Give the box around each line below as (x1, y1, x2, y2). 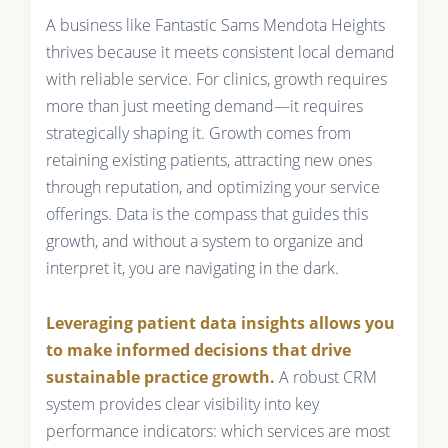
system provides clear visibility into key (45, 392, 319, 415)
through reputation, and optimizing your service (45, 175, 380, 198)
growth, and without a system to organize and (45, 229, 364, 252)
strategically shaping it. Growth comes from (45, 121, 351, 144)
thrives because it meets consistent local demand (45, 40, 395, 63)
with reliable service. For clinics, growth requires (45, 67, 387, 90)
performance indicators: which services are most (45, 419, 390, 442)
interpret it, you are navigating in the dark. (45, 256, 339, 279)
